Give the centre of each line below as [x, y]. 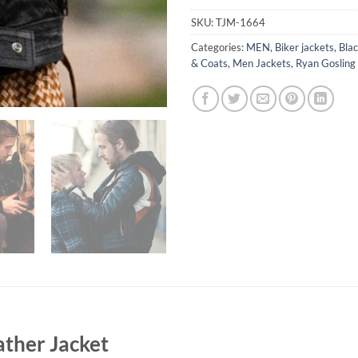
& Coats [209, 64]
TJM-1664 [241, 23]
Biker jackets [304, 48]
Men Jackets [262, 64]
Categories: [219, 48]
